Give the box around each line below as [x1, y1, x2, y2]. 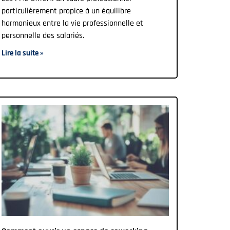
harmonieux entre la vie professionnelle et [2, 18, 143, 29]
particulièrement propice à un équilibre [2, 6, 131, 17]
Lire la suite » [2, 48, 44, 59]
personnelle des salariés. [2, 30, 84, 42]
